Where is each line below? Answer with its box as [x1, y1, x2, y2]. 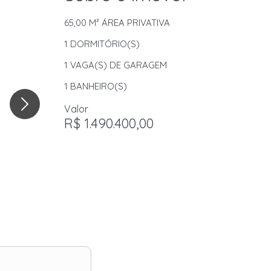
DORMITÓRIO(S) [68, 38, 140, 50]
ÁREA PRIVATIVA [99, 17, 170, 28]
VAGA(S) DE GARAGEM [68, 59, 167, 71]
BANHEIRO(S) [68, 80, 127, 92]
